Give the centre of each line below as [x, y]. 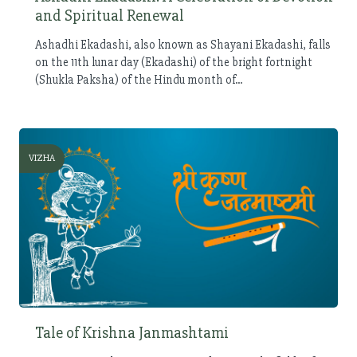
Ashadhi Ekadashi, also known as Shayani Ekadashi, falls [183, 44]
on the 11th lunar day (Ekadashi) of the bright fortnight [174, 62]
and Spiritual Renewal [110, 15]
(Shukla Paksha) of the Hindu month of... [139, 79]
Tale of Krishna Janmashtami [132, 332]
